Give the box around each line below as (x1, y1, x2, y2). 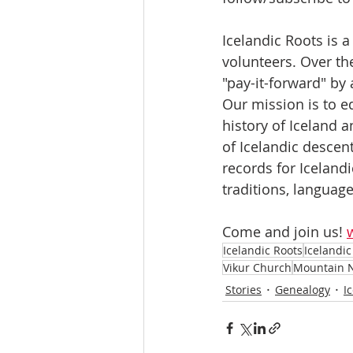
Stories (225, 281, 262, 297)
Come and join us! (222, 222, 347, 242)
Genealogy (275, 281, 330, 297)
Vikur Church (223, 260, 292, 276)
